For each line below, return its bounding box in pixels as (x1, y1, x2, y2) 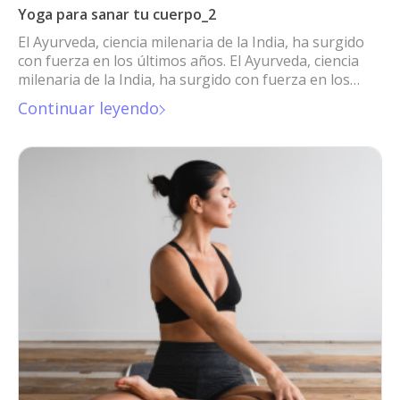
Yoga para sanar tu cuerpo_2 (18, 4, 216, 25)
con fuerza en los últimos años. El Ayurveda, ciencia (18, 51, 359, 71)
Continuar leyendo (18, 97, 159, 120)
